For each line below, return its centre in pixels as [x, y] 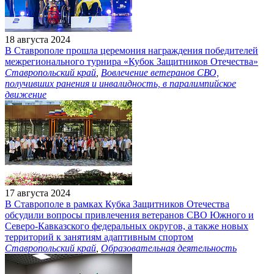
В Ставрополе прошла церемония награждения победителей [131, 50]
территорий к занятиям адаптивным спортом [99, 237]
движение [26, 94]
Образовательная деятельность [169, 248]
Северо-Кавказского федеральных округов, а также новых [127, 226]
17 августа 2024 [38, 193]
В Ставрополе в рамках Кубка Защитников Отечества [117, 204]
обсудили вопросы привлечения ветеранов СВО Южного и [129, 215]
